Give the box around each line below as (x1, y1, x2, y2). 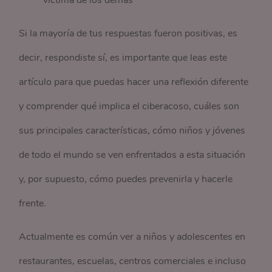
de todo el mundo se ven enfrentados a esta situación (19, 148, 246, 161)
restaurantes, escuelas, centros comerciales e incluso (19, 254, 246, 268)
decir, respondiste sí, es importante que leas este (19, 51, 228, 64)
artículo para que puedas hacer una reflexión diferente (19, 75, 249, 89)
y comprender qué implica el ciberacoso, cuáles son (19, 100, 240, 113)
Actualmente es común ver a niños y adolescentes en (19, 230, 246, 243)
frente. (19, 197, 47, 210)
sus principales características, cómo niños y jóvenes (19, 124, 246, 137)
